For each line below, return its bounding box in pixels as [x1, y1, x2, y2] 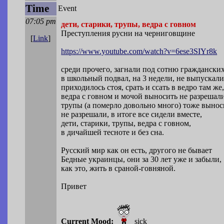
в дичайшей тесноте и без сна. [61, 128, 164, 137]
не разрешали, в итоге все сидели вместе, [61, 110, 202, 119]
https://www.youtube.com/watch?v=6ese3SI [61, 47, 201, 56]
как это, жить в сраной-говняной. [61, 164, 176, 173]
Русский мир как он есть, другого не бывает [61, 146, 212, 155]
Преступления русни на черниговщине [61, 29, 195, 38]
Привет [61, 182, 87, 191]
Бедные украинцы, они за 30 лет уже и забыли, [61, 155, 222, 164]
